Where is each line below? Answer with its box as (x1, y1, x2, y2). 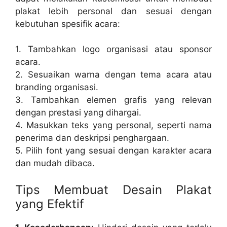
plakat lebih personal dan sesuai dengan (15, 6, 212, 16)
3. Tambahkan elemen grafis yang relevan (15, 95, 212, 105)
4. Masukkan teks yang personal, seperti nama (15, 120, 212, 131)
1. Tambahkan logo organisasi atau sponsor (15, 44, 212, 55)
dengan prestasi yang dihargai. (15, 107, 141, 118)
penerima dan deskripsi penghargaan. (15, 133, 169, 143)
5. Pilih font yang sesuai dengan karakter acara (15, 145, 212, 156)
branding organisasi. (15, 82, 98, 93)
